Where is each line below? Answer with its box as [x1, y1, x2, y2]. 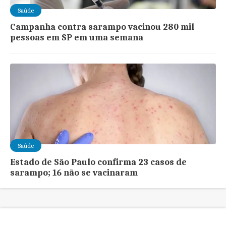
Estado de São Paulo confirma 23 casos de [10, 156, 187, 167]
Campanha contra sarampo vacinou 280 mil [10, 21, 195, 32]
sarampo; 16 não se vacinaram [10, 167, 138, 178]
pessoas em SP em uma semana [10, 32, 144, 43]
